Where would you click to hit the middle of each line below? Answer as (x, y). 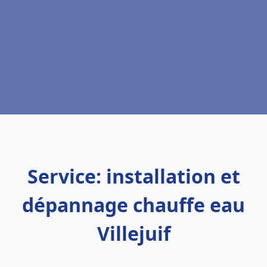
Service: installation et (133, 176)
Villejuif (133, 233)
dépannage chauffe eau (133, 205)
